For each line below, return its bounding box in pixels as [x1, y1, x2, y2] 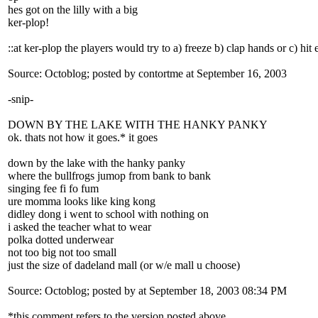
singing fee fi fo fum [8, 182, 99, 194]
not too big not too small [8, 246, 116, 258]
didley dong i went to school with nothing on [8, 208, 209, 220]
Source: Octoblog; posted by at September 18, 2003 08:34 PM [8, 285, 287, 297]
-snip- [8, 93, 33, 105]
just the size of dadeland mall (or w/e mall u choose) [8, 259, 240, 271]
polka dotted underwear [8, 234, 114, 246]
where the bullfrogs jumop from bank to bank [8, 170, 211, 182]
